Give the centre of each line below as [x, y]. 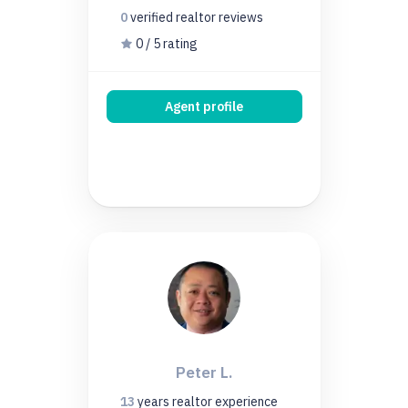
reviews [240, 17]
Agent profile [204, 106]
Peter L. [204, 372]
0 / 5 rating [165, 43]
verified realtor [174, 17]
